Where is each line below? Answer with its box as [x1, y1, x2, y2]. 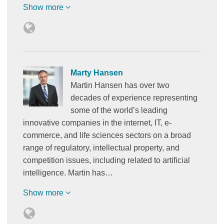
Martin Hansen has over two [70, 80, 169, 89]
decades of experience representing [70, 93, 197, 102]
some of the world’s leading [70, 105, 167, 114]
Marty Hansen [70, 68, 123, 77]
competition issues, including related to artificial [23, 155, 190, 164]
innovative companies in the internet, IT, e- [23, 118, 171, 127]
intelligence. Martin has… [23, 168, 113, 177]
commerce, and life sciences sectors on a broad [23, 130, 191, 139]
